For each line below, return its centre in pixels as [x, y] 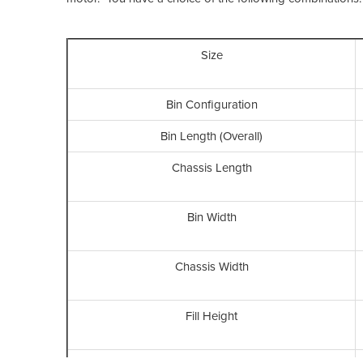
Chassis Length [211, 167]
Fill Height [211, 316]
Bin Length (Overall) [211, 136]
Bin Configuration [211, 104]
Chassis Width [211, 266]
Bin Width [211, 217]
